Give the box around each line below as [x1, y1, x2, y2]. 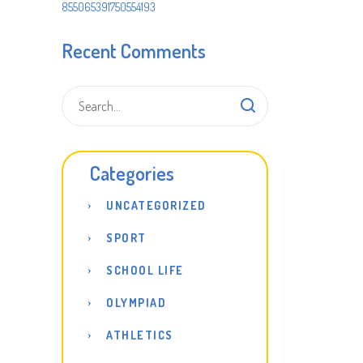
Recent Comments [62, 38, 206, 63]
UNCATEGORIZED [106, 199, 207, 212]
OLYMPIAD [106, 296, 166, 310]
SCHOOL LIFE [106, 263, 184, 277]
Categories [90, 160, 174, 186]
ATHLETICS [106, 328, 173, 342]
